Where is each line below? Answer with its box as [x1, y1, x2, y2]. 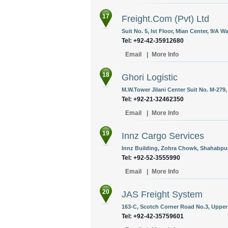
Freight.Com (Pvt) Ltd [122, 14, 209, 24]
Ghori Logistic [122, 72, 178, 82]
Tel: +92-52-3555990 [122, 154, 180, 161]
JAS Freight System [122, 189, 203, 199]
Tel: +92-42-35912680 [122, 37, 184, 44]
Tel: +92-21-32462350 [122, 96, 184, 103]
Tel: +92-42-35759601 [122, 213, 184, 220]
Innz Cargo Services [122, 131, 204, 141]
